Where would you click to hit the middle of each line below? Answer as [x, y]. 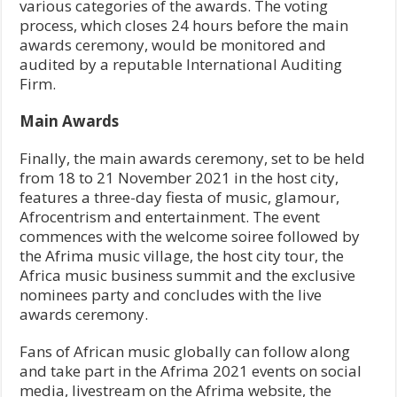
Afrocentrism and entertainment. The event [170, 216]
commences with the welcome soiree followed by [190, 236]
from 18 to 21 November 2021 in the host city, [179, 177]
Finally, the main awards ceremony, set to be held [193, 158]
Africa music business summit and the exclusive [188, 275]
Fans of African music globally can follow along [185, 351]
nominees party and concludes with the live [171, 294]
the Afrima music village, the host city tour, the [182, 255]
